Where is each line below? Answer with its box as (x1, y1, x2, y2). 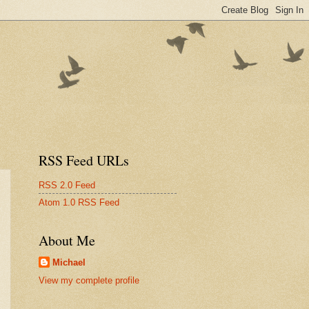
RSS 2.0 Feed (39, 179, 95, 190)
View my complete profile (39, 275, 139, 286)
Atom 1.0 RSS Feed (39, 197, 119, 208)
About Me (39, 231, 95, 250)
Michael (52, 257, 86, 268)
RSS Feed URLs (39, 151, 129, 170)
